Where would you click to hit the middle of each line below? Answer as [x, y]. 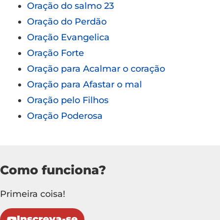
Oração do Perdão [67, 21]
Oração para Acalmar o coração [96, 69]
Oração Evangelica [68, 37]
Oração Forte [55, 53]
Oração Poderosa [65, 116]
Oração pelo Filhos [68, 100]
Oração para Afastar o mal [84, 84]
